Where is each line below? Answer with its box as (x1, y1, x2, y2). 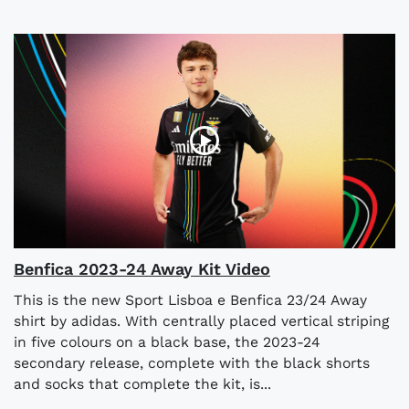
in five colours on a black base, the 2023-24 (14, 332, 320, 351)
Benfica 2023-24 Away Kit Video (14, 258, 270, 278)
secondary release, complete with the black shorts (14, 353, 370, 372)
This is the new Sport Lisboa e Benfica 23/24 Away (14, 290, 367, 309)
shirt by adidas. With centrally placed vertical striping (14, 311, 389, 330)
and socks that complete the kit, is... (14, 374, 271, 393)
